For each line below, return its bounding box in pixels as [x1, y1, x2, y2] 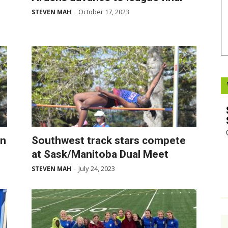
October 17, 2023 [78, 7, 129, 16]
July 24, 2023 [78, 164, 115, 173]
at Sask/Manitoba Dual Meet [32, 148, 168, 160]
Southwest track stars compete [32, 134, 186, 147]
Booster [113, 8, 138, 17]
